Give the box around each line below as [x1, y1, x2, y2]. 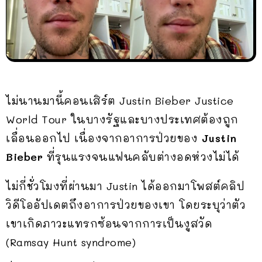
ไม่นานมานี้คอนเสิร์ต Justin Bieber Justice [6, 93, 234, 108]
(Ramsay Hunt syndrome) [6, 235, 136, 249]
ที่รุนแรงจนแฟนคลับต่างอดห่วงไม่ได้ [43, 149, 240, 164]
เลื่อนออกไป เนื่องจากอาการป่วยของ [6, 130, 202, 145]
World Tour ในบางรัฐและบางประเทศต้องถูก [6, 112, 239, 126]
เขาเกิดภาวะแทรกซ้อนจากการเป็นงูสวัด [6, 216, 212, 230]
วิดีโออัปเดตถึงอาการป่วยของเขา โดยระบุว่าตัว [6, 197, 246, 212]
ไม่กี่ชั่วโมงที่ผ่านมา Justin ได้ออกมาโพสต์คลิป [6, 178, 244, 193]
